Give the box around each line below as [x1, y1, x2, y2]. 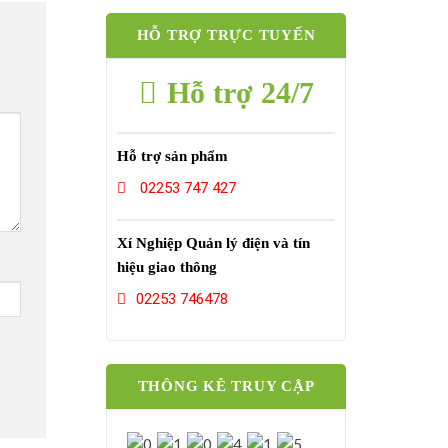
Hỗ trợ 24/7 [166, 76, 314, 109]
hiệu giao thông [117, 259, 217, 275]
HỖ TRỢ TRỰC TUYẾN [136, 27, 316, 43]
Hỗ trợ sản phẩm [117, 148, 228, 164]
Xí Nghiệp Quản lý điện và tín [117, 235, 310, 251]
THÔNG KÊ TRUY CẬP [137, 377, 315, 394]
